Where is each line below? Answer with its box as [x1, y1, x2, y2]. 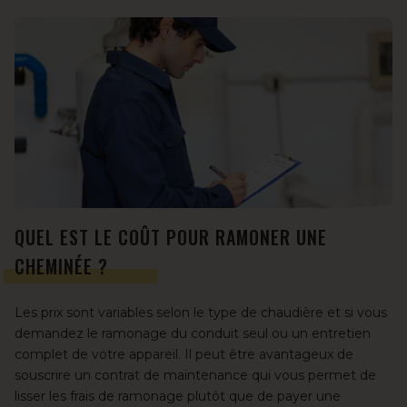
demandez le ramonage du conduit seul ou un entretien [15, 324, 371, 342]
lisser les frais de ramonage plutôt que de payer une [15, 387, 341, 404]
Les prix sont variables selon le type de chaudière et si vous [15, 303, 387, 321]
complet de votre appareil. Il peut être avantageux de [15, 345, 353, 362]
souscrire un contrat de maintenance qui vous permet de [15, 366, 376, 383]
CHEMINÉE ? [15, 252, 108, 280]
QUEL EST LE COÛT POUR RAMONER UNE [15, 223, 327, 251]
